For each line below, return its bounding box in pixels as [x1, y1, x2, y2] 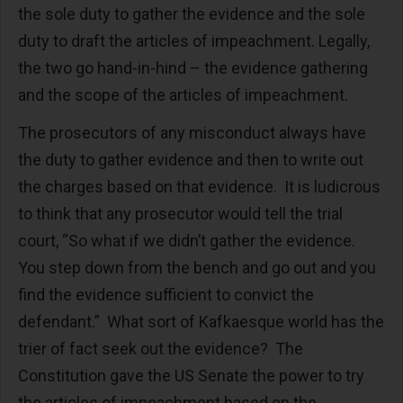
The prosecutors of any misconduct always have [18, 123, 366, 143]
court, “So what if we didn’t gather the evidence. [18, 231, 359, 251]
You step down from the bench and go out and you [18, 258, 376, 278]
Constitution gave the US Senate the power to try [18, 366, 364, 386]
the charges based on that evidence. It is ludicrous [18, 177, 381, 197]
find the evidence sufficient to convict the [18, 285, 314, 305]
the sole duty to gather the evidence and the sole [18, 4, 365, 24]
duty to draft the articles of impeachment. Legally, [18, 31, 370, 51]
